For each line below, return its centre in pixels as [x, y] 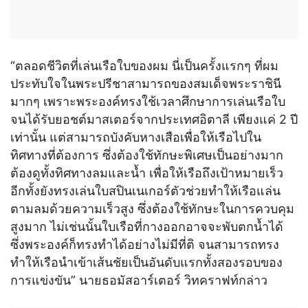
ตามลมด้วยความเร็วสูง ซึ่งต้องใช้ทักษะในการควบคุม [152, 208]
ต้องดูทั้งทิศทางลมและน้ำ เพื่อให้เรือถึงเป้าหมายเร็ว [147, 173]
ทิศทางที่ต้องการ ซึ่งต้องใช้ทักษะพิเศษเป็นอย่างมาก [147, 155]
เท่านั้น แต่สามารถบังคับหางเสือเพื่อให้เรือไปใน [136, 137]
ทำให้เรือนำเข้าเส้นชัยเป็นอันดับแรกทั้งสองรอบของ [146, 262]
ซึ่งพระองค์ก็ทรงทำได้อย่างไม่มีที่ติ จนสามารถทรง [145, 244]
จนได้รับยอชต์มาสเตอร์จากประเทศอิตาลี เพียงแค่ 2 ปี [154, 119]
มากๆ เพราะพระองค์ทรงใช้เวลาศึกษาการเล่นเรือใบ [148, 101]
